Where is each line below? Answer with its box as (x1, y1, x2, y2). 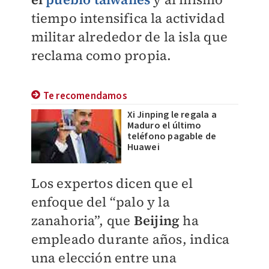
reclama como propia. (31, 46, 172, 64)
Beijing (133, 211, 183, 229)
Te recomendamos (43, 89, 127, 103)
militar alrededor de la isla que (31, 28, 228, 46)
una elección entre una (31, 249, 177, 267)
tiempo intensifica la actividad (31, 9, 225, 27)
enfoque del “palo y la (31, 193, 170, 211)
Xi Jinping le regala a (127, 108, 217, 121)
